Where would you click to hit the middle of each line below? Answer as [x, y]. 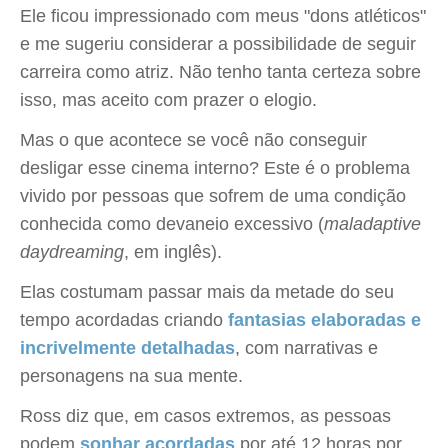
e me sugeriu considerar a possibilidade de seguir [218, 44]
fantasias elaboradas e [324, 320]
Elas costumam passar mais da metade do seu [207, 292]
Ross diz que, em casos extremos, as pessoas [205, 416]
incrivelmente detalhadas [127, 348]
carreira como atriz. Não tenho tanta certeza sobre [220, 72]
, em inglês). [173, 252]
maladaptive [372, 224]
